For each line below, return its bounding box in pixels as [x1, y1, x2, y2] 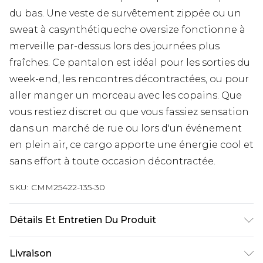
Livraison [9, 247, 52, 259]
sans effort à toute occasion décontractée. [9, 155, 215, 167]
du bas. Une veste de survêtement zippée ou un [9, 7, 241, 19]
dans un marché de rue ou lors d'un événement [9, 122, 242, 134]
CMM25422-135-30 [31, 181, 105, 193]
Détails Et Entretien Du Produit [9, 214, 156, 225]
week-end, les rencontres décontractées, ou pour [9, 73, 249, 85]
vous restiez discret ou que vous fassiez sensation [9, 106, 249, 117]
